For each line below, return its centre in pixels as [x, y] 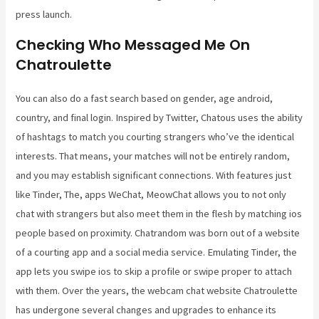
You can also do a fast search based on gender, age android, [145, 98]
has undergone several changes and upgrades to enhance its [146, 309]
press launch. [44, 14]
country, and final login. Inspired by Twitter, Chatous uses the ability [159, 117]
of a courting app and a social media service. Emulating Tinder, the [157, 252]
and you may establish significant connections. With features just [154, 175]
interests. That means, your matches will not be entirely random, [153, 156]
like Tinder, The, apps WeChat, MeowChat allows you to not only [151, 194]
